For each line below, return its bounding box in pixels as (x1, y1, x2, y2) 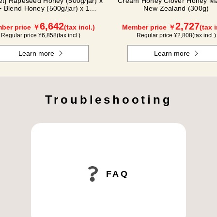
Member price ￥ (122, 23, 175, 31)
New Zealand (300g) (143, 4, 209, 12)
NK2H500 (25, 12, 56, 20)
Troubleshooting (45, 93, 172, 106)
